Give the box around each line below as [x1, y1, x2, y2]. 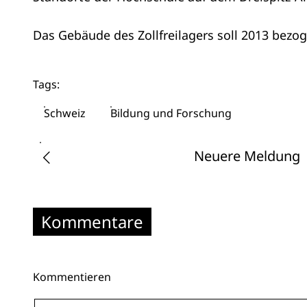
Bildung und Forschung [110, 106, 232, 121]
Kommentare [41, 210, 143, 233]
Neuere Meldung [193, 147, 300, 166]
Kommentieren [33, 269, 111, 284]
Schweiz [44, 106, 86, 121]
